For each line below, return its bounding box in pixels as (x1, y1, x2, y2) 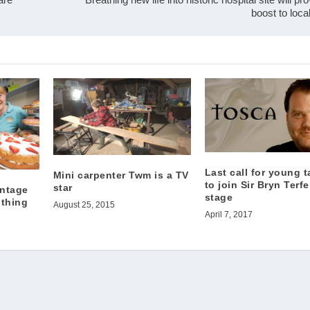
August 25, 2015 (53, 200, 115, 210)
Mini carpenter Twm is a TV (53, 170, 189, 181)
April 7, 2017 (204, 209, 253, 219)
